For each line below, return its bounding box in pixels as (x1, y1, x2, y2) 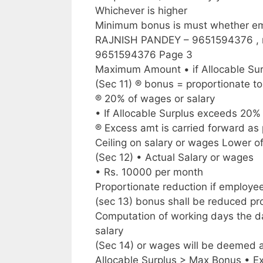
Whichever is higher (95, 4, 187, 16)
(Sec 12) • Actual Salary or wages (95, 151, 254, 163)
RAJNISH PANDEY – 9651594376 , (95, 33, 262, 46)
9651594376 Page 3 (95, 48, 193, 60)
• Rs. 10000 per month (95, 166, 203, 178)
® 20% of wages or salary (95, 92, 215, 104)
